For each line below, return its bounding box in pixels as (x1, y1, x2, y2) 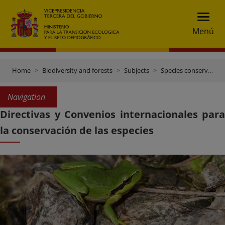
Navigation (8, 91, 45, 102)
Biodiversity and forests (42, 66, 113, 75)
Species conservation (161, 66, 208, 75)
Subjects (124, 66, 149, 75)
